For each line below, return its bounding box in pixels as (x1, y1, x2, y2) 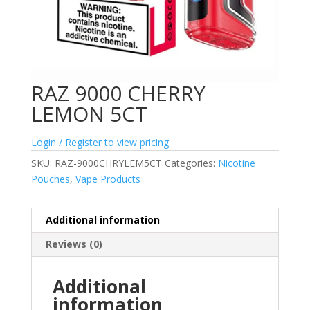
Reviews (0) (45, 237, 102, 251)
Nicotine (217, 156, 255, 170)
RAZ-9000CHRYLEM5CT (54, 156, 162, 170)
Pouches (30, 172, 70, 186)
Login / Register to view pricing (30, 136, 169, 149)
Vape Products (75, 172, 140, 186)
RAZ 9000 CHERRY (30, 79, 206, 108)
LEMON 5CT (30, 100, 147, 129)
